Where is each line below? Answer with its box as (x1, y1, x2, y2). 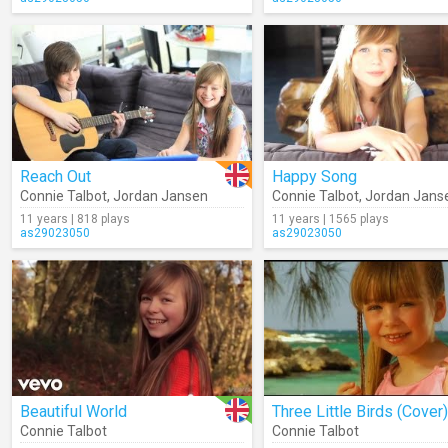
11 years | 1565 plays (272, 212, 389, 226)
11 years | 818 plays (20, 212, 130, 226)
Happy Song (272, 167, 357, 186)
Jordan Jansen (113, 188, 208, 204)
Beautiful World (20, 402, 127, 421)
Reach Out (20, 167, 91, 186)
